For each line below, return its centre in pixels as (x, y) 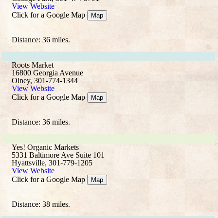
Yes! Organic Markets (45, 147)
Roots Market (33, 65)
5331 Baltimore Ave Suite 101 (58, 155)
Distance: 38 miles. (41, 204)
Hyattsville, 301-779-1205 (52, 163)
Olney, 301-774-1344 (45, 81)
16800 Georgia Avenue (47, 73)
